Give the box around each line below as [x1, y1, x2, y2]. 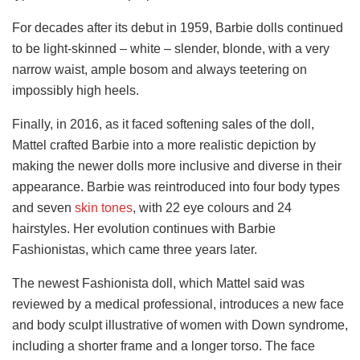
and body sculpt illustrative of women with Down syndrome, [12, 318, 348, 333]
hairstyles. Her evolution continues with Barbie [12, 222, 276, 236]
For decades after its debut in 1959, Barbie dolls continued [12, 21, 343, 35]
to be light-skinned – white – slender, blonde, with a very [12, 42, 329, 56]
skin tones [75, 201, 133, 215]
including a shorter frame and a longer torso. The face [12, 339, 315, 354]
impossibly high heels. [12, 84, 139, 98]
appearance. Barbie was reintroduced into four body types [12, 180, 340, 194]
